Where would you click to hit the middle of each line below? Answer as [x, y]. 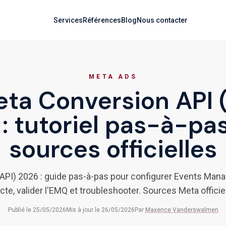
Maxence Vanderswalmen [182, 210]
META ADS [113, 77]
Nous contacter [162, 20]
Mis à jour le [83, 210]
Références [102, 20]
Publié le [20, 210]
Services [68, 20]
